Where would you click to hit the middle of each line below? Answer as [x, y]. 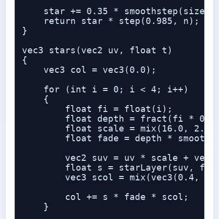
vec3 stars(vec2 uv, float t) [97, 50]
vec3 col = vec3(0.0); [89, 70]
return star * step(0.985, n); [111, 21]
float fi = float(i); [97, 109]
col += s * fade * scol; [105, 197]
